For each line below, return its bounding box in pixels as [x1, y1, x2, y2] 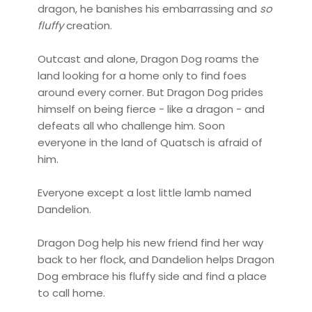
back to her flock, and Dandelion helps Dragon [37, 251, 274, 267]
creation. [63, 17, 112, 33]
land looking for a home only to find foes [37, 68, 247, 83]
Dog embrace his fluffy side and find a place [37, 268, 267, 283]
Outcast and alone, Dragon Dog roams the [37, 51, 259, 66]
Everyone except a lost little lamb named [37, 185, 251, 200]
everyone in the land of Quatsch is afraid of [37, 134, 263, 150]
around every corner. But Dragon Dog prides [37, 84, 263, 100]
